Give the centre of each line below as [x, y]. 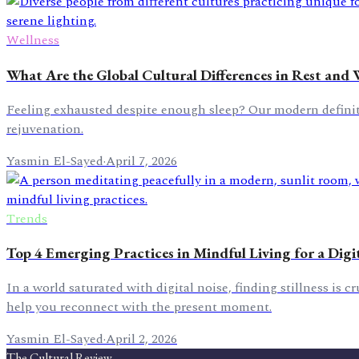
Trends [27, 218]
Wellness [33, 40]
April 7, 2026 [141, 161]
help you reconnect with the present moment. [139, 307]
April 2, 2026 [141, 339]
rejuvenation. [45, 129]
